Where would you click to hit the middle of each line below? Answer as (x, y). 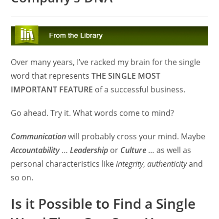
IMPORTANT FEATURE (52, 90)
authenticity (167, 164)
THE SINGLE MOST (126, 76)
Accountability (35, 150)
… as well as (169, 150)
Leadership (89, 150)
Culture (133, 150)
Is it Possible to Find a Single (103, 204)
